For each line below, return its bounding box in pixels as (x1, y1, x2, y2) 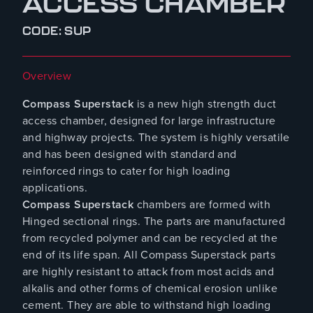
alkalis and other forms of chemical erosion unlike (22, 280, 277, 297)
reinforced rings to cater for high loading (22, 163, 231, 180)
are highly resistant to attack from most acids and (22, 263, 274, 280)
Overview (22, 68, 72, 85)
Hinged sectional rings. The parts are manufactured (22, 213, 285, 230)
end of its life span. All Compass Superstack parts (22, 247, 275, 263)
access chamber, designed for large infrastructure (22, 112, 276, 129)
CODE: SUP (22, 24, 92, 38)
